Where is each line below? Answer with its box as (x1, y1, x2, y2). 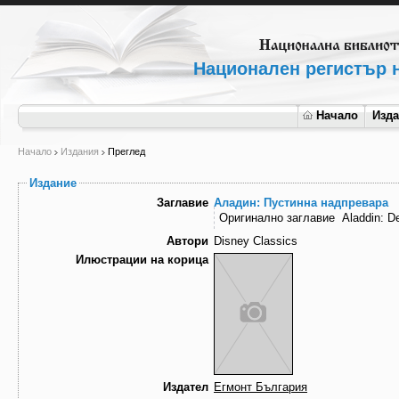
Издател (163, 380, 208, 395)
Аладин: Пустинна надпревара (214, 196, 388, 210)
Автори (167, 234, 208, 248)
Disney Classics (214, 234, 297, 248)
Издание (29, 176, 77, 190)
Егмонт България (214, 380, 307, 395)
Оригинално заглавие (219, 211, 335, 225)
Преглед (108, 146, 145, 157)
